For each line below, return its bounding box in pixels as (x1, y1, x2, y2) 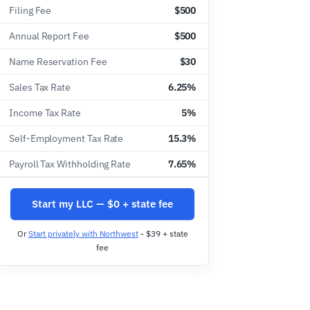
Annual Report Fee (9, 30, 89, 42)
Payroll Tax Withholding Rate (9, 158, 131, 170)
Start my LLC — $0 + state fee (32, 197, 173, 210)
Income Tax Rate (9, 107, 81, 119)
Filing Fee (9, 4, 52, 17)
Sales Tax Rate (9, 81, 71, 93)
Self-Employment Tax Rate (9, 132, 124, 145)
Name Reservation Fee (9, 55, 107, 68)
